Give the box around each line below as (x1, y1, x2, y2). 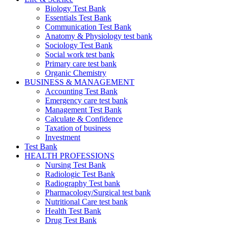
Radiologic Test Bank (45, 170, 115, 178)
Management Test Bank (45, 105, 122, 114)
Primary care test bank (45, 59, 117, 68)
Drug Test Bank (45, 216, 97, 224)
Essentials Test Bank (45, 13, 111, 22)
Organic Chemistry (45, 68, 106, 77)
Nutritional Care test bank (45, 197, 128, 206)
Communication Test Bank (45, 22, 131, 31)
